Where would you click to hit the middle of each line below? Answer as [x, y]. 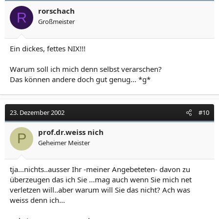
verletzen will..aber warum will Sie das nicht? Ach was [100, 190]
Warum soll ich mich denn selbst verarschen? [86, 69]
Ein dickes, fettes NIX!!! [48, 48]
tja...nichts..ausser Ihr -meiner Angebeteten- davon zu [100, 169]
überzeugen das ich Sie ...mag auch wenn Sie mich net [101, 179]
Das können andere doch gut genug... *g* [80, 79]
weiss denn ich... [37, 200]
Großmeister [56, 22]
